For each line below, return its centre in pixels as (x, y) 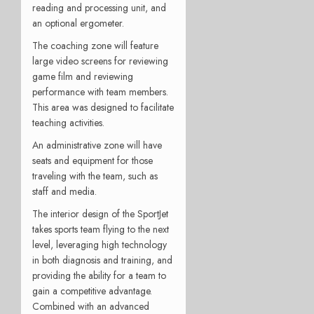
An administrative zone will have (97, 145)
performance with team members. (102, 91)
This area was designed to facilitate (103, 107)
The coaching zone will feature (95, 45)
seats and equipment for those (93, 160)
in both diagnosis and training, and (102, 260)
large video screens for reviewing (100, 61)
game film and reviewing (83, 76)
